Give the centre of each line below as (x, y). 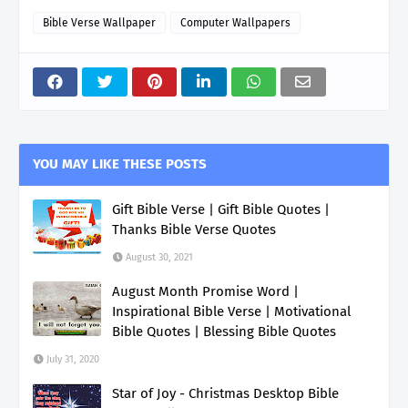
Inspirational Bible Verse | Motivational (231, 311)
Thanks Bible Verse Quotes (194, 229)
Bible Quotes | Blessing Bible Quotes (224, 331)
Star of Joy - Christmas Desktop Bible (225, 393)
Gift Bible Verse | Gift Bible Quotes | (221, 209)
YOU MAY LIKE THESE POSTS (120, 163)
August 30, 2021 (159, 257)
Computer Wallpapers (235, 22)
